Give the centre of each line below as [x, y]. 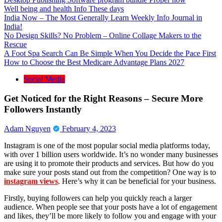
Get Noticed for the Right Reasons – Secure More [103, 98]
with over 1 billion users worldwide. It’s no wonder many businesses [111, 154]
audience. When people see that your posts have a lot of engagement [111, 207]
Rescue [15, 45]
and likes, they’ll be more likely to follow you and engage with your [110, 216]
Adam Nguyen [27, 128]
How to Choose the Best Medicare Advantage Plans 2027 [94, 62]
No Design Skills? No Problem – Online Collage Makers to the [103, 36]
